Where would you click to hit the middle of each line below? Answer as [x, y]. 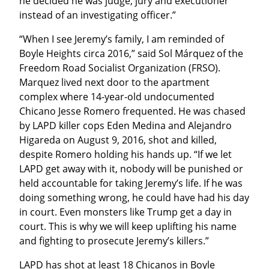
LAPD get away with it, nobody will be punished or [131, 169]
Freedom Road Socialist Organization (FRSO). [120, 68]
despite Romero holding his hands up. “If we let [125, 155]
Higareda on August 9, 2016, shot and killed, [118, 140]
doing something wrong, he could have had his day [134, 198]
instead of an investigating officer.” [98, 15]
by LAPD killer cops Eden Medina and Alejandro [125, 126]
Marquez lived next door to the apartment [114, 83]
